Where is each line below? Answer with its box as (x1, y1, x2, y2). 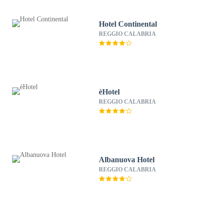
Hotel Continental (99, 20, 157, 28)
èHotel (99, 88, 120, 96)
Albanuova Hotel (99, 155, 155, 164)
